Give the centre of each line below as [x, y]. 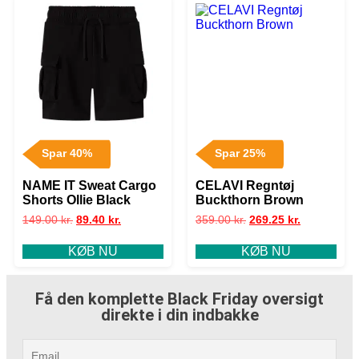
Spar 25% [240, 154]
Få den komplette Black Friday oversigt [179, 298]
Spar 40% [67, 154]
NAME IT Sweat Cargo [89, 185]
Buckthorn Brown [250, 200]
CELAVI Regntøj [245, 185]
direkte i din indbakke [179, 315]
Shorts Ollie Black [77, 200]
